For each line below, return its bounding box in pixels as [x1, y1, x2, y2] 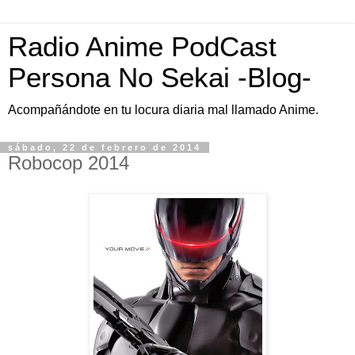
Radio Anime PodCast [8, 32, 277, 62]
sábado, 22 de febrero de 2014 [8, 143, 201, 152]
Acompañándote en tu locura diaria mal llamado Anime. [8, 103, 319, 116]
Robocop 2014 [8, 152, 129, 174]
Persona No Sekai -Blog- [8, 63, 311, 93]
